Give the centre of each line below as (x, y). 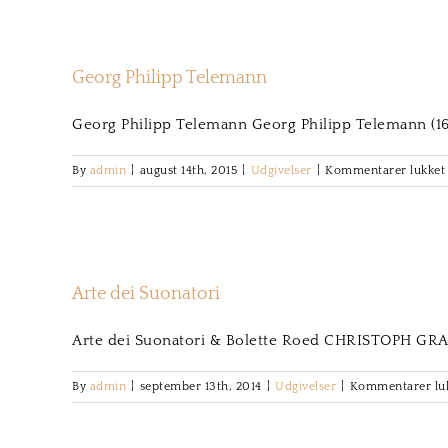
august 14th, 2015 (188, 170)
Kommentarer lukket (385, 170)
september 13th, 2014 (200, 386)
